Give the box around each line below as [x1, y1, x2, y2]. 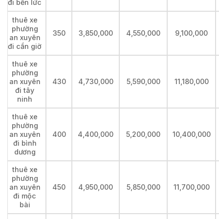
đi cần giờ [8, 42, 42, 51]
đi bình [13, 139, 37, 148]
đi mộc [13, 192, 36, 200]
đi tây [15, 86, 34, 95]
